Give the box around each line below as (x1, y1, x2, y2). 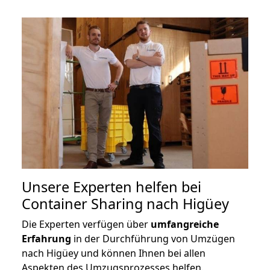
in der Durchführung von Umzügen (71, 231, 235, 245)
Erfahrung (22, 231, 71, 245)
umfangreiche (151, 217, 219, 231)
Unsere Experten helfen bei (22, 177, 201, 196)
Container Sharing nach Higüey (22, 193, 229, 213)
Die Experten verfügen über (22, 217, 151, 231)
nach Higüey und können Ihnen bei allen (22, 246, 206, 260)
